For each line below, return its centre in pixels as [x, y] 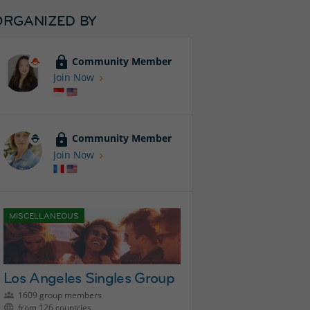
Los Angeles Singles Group [89, 278]
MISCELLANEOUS [44, 216]
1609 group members [59, 295]
